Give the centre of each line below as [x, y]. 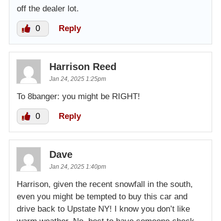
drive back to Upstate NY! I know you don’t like [103, 209]
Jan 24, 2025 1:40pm [78, 167]
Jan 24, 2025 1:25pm [78, 79]
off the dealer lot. [48, 9]
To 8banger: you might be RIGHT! [78, 97]
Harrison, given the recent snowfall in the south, [105, 184]
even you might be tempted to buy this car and [102, 197]
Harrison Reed [83, 67]
